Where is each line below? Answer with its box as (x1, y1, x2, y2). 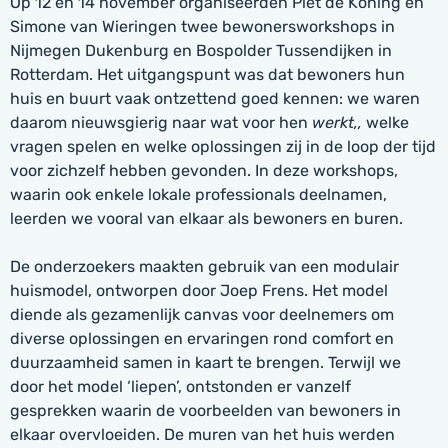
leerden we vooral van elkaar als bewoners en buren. (10, 209, 403, 228)
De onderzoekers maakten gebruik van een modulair (10, 257, 399, 276)
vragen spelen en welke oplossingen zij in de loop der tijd (10, 137, 436, 156)
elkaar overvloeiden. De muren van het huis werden (10, 425, 395, 444)
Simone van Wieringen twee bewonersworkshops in (10, 17, 395, 36)
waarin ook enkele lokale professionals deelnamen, (10, 185, 387, 204)
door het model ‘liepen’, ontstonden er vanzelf (10, 377, 351, 396)
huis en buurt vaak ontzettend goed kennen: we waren (10, 89, 420, 108)
